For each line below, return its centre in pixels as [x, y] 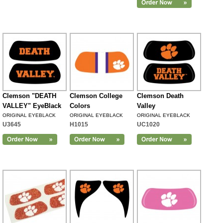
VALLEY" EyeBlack [32, 106]
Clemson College [96, 96]
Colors [80, 106]
